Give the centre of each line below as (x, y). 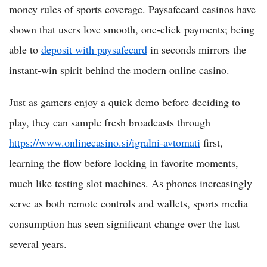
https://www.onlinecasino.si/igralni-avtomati (105, 142)
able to (25, 49)
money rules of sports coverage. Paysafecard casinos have (132, 9)
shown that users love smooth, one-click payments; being (132, 29)
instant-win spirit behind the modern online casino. (119, 69)
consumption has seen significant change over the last (124, 223)
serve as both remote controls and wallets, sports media (128, 203)
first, (212, 142)
